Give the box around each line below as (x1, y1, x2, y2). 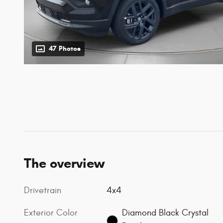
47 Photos (49, 44, 81, 53)
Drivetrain (24, 185, 61, 196)
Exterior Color (24, 207, 78, 218)
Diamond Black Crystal (121, 207, 209, 218)
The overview (24, 154, 105, 172)
